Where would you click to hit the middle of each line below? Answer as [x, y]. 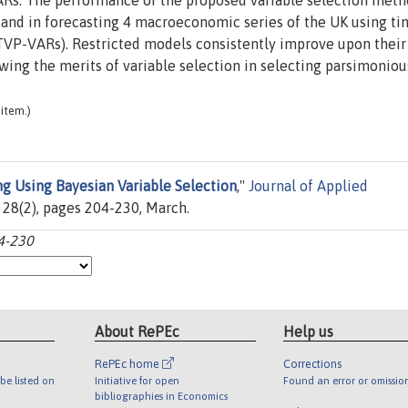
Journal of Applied [308, 186]
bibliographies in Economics [162, 395]
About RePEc [138, 331]
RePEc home [129, 363]
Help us [308, 331]
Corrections [312, 363]
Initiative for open [138, 380]
